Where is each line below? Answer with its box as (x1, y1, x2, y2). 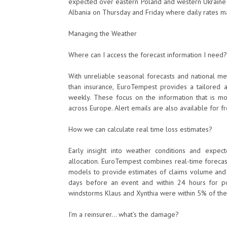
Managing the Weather (68, 29, 137, 38)
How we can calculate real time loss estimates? (68, 125, 212, 134)
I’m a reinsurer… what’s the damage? (68, 210, 179, 219)
